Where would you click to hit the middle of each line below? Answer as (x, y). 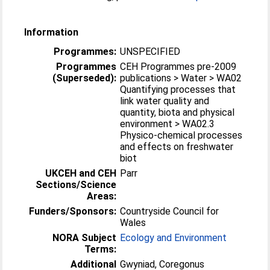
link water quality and (165, 101)
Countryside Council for (170, 211)
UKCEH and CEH (81, 173)
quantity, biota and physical (177, 112)
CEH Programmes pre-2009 (178, 66)
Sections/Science (76, 184)
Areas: (102, 196)
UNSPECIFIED (150, 51)
